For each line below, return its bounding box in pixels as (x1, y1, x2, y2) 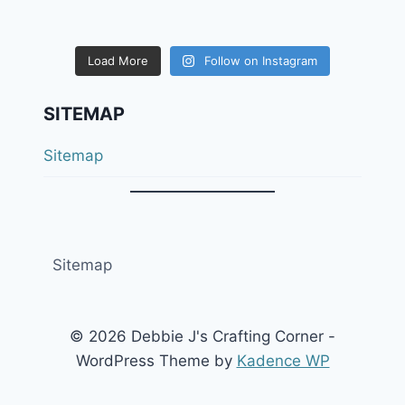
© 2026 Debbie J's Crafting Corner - (70, 327, 335, 346)
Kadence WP (236, 352, 330, 371)
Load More (87, 52, 148, 68)
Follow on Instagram (204, 52, 318, 68)
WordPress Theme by (75, 352, 237, 371)
